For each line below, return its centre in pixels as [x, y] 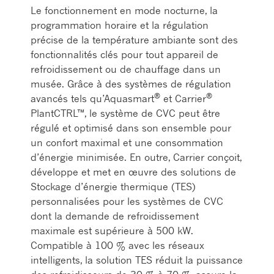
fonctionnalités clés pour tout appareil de [124, 54]
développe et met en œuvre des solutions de [133, 172]
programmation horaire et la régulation [120, 25]
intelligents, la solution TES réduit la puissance [137, 260]
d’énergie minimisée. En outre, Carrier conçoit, [136, 157]
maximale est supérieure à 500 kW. [112, 231]
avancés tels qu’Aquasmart [92, 98]
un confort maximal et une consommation [127, 143]
